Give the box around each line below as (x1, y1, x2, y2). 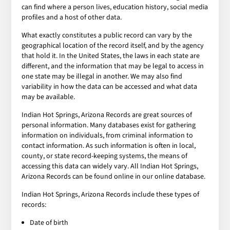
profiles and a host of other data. (22, 12, 122, 23)
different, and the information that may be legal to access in (22, 61, 204, 71)
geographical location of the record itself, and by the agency (22, 40, 204, 51)
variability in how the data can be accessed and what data (22, 81, 198, 92)
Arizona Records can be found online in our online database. (22, 171, 206, 182)
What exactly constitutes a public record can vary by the (22, 30, 193, 41)
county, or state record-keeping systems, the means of (22, 150, 188, 161)
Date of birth (30, 217, 69, 228)
